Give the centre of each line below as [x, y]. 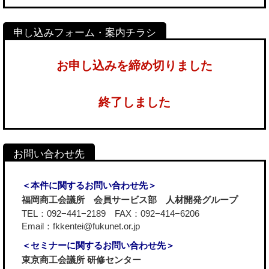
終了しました [134, 102]
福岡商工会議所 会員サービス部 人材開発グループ [130, 200]
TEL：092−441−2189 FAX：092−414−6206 [110, 214]
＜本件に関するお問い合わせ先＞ [89, 186]
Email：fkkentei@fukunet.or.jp [81, 226]
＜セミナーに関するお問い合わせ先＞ [98, 246]
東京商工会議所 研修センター [81, 260]
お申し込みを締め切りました [134, 66]
